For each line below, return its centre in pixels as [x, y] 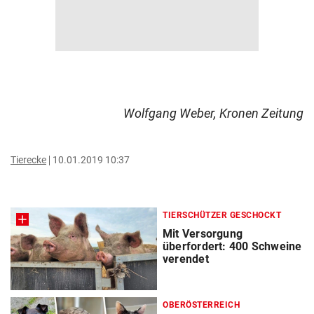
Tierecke [28, 160]
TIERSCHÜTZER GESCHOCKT [222, 215]
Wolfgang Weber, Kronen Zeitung [213, 113]
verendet [186, 259]
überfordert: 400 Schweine [232, 246]
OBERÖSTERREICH [201, 305]
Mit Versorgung [203, 234]
